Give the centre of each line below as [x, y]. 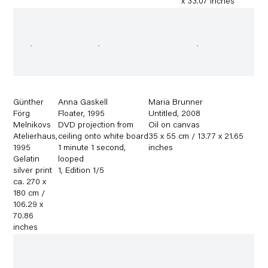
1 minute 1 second [91, 148]
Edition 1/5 [84, 171]
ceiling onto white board [103, 137]
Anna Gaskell [83, 103]
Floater [70, 114]
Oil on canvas [174, 125]
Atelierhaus [35, 137]
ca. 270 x [30, 182]
